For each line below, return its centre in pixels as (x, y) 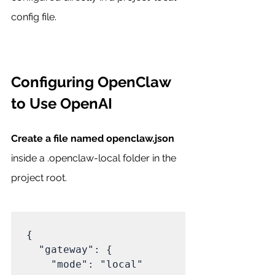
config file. (34, 17)
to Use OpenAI (62, 103)
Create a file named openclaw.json (93, 138)
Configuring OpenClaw (93, 82)
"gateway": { (33, 249)
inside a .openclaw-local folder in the (95, 158)
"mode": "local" (39, 264)
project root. (39, 177)
